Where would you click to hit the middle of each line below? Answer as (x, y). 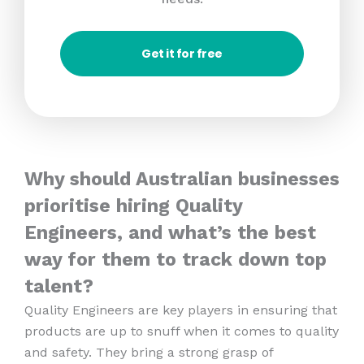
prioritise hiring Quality (133, 206)
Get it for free (182, 53)
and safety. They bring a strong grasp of (149, 352)
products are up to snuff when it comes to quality (182, 331)
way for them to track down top (175, 259)
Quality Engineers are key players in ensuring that (181, 310)
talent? (59, 286)
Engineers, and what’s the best (170, 232)
